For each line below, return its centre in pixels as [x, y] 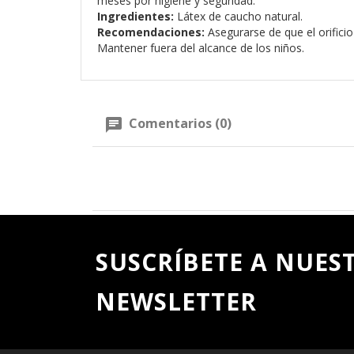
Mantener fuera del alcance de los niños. [201, 48]
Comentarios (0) [179, 124]
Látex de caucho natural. [238, 17]
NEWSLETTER [176, 301]
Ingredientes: [136, 17]
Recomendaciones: [151, 32]
